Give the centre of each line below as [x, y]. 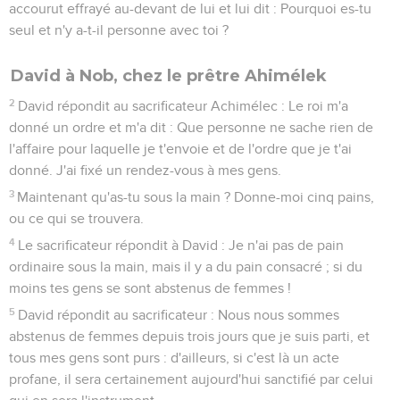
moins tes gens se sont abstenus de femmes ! [150, 288]
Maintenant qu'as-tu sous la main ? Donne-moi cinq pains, [196, 197]
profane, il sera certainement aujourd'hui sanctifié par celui [191, 379]
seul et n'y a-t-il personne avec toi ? [119, 30]
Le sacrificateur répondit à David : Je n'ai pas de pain [181, 245]
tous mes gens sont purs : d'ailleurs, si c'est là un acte [174, 358]
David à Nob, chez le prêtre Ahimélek [169, 75]
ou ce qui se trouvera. [76, 218]
